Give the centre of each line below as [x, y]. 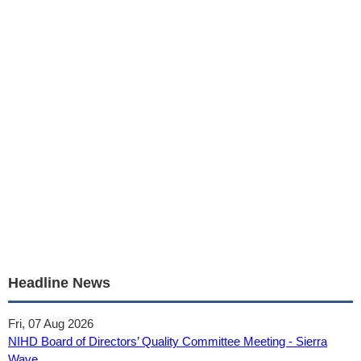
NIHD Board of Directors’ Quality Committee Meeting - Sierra [168, 341]
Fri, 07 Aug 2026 [51, 324]
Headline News [59, 283]
